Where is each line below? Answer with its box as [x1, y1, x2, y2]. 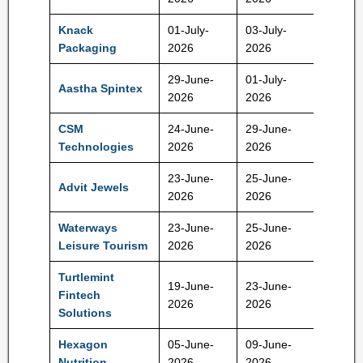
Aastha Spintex [58, 82, 143, 95]
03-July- [246, 23, 287, 36]
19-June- [168, 280, 214, 293]
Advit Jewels [58, 181, 129, 194]
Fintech [58, 288, 100, 301]
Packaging [58, 41, 117, 54]
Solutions [58, 306, 112, 319]
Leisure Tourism [58, 239, 147, 252]
